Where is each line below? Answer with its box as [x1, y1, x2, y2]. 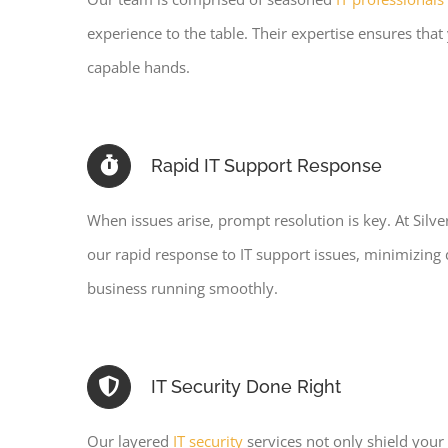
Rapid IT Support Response [150, 155, 382, 177]
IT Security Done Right [150, 376, 341, 398]
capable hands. [86, 57, 190, 78]
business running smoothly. [86, 278, 278, 299]
